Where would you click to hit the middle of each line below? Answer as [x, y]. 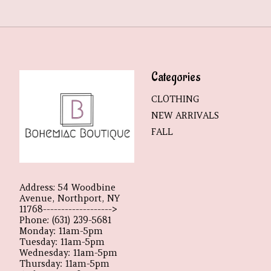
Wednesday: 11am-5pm [68, 253]
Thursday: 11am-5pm [64, 264]
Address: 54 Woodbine [67, 188]
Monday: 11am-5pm [61, 231]
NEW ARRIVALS [185, 115]
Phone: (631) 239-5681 [65, 220]
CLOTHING [175, 99]
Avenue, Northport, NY [70, 199]
